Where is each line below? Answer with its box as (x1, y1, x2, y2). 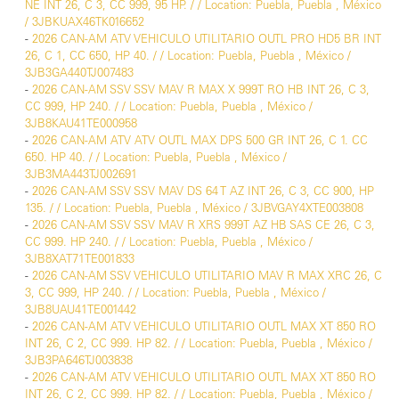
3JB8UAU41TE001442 (25, 302, 136, 317)
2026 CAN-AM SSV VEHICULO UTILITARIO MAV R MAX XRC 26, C (32, 268, 382, 283)
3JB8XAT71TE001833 (25, 251, 134, 266)
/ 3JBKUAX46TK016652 (25, 14, 144, 29)
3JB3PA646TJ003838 (25, 353, 133, 368)
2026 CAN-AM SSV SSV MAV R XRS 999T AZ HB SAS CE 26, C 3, (32, 217, 375, 232)
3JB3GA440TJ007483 (25, 65, 134, 80)
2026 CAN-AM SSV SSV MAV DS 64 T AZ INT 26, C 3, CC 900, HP (32, 183, 374, 199)
